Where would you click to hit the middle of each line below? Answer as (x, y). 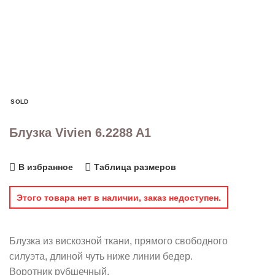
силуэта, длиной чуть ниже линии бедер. (101, 257)
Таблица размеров (135, 167)
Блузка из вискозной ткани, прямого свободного (118, 241)
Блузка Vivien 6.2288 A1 (80, 133)
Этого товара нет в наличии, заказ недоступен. (118, 197)
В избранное (46, 167)
